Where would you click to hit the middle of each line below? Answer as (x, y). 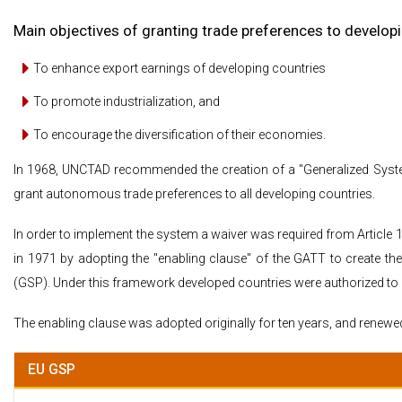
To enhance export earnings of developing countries (179, 68)
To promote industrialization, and (127, 101)
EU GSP (52, 370)
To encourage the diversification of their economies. (179, 135)
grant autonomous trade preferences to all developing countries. (194, 194)
